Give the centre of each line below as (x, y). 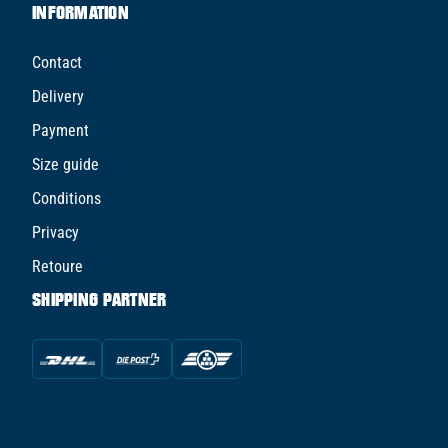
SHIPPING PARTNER (99, 299)
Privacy (55, 232)
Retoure (57, 266)
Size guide (65, 164)
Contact (57, 62)
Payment (60, 130)
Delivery (58, 96)
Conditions (66, 198)
